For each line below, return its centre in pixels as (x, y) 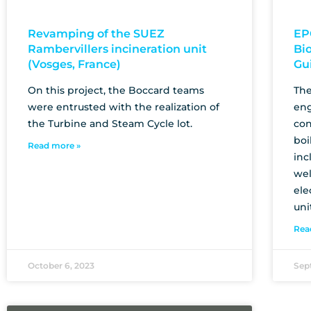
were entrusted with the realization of (124, 107)
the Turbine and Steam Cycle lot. (110, 123)
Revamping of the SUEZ (96, 33)
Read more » (54, 145)
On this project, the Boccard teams (116, 90)
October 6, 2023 (61, 265)
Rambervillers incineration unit (117, 49)
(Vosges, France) (74, 64)
